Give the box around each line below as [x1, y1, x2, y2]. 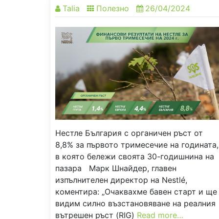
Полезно [96, 3, 129, 14]
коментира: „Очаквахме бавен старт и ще [55, 187, 217, 197]
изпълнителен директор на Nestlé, [55, 175, 187, 185]
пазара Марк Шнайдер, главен [55, 163, 176, 174]
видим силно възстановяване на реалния [55, 198, 216, 209]
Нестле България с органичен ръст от [55, 128, 203, 138]
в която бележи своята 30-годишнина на [55, 152, 214, 162]
